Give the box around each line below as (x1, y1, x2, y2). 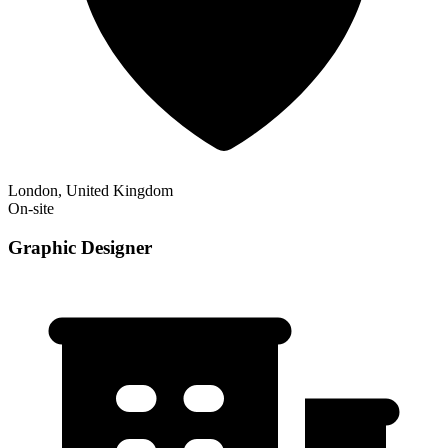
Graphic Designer (8, 236, 152, 258)
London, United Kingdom (8, 182, 173, 200)
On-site (8, 200, 54, 218)
